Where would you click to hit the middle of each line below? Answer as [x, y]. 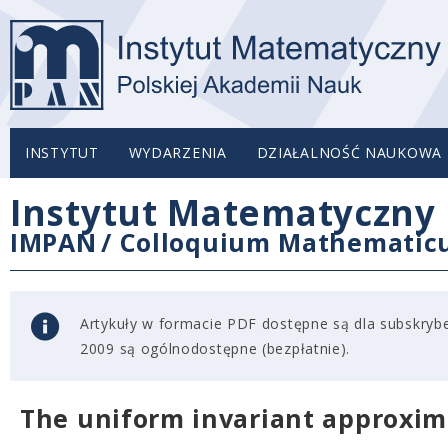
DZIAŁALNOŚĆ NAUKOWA [349, 152]
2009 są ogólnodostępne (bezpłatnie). [215, 348]
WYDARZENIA [177, 152]
